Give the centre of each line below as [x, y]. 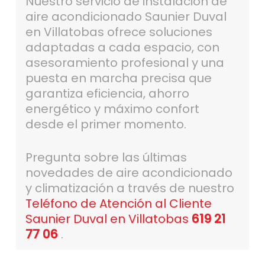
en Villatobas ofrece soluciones [119, 32]
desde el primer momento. [106, 125]
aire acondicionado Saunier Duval [126, 17]
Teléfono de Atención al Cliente [118, 204]
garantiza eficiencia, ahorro [107, 94]
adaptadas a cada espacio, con [122, 48]
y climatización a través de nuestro [130, 188]
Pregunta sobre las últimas [106, 158]
